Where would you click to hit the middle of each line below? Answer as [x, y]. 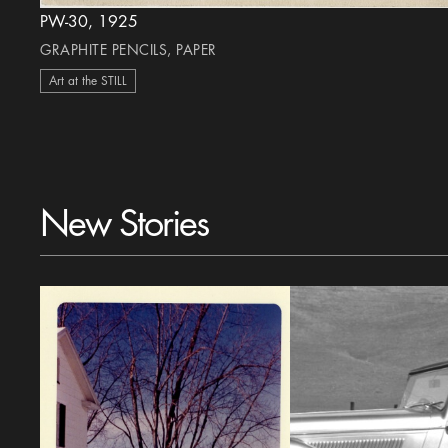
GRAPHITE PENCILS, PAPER [128, 50]
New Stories [124, 224]
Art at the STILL [88, 81]
